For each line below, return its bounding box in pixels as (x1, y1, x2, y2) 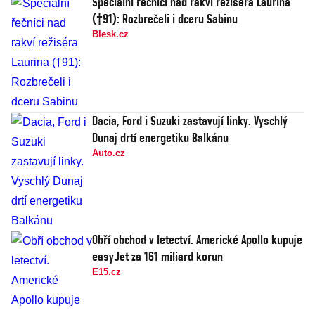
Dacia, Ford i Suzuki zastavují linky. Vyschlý (92, 113, 288, 129)
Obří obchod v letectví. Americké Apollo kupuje (92, 232, 302, 247)
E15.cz (92, 266, 121, 278)
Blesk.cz (92, 29, 129, 40)
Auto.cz (92, 148, 125, 159)
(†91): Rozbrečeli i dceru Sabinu (92, 11, 238, 27)
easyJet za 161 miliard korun (92, 249, 223, 264)
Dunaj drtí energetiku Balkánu (92, 130, 229, 146)
